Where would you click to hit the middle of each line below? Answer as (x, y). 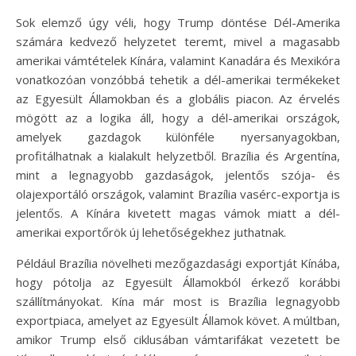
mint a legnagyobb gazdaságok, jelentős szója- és (178, 174)
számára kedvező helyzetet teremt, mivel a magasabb (178, 41)
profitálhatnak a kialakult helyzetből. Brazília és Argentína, (178, 155)
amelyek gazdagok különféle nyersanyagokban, (178, 136)
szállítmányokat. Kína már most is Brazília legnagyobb (178, 301)
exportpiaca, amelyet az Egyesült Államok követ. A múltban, (178, 320)
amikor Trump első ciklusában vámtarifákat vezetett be (178, 339)
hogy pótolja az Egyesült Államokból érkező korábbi (178, 282)
